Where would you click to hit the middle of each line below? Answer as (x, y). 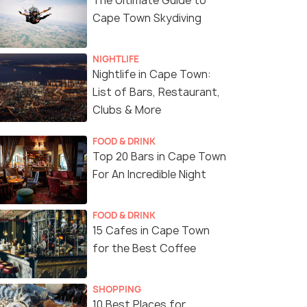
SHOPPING (117, 290)
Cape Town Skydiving (147, 19)
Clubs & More (127, 110)
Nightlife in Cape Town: (152, 75)
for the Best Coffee (144, 249)
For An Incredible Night (149, 175)
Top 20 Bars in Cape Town (159, 157)
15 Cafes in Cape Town (151, 231)
